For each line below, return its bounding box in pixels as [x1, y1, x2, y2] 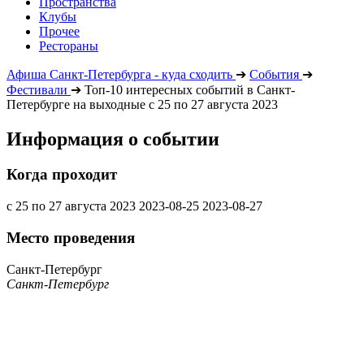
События [249, 67, 299, 81]
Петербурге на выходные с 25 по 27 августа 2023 [6, 97, 278, 111]
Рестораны [39, 38, 98, 53]
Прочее [39, 24, 80, 38]
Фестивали [6, 82, 67, 97]
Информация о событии [6, 128, 219, 149]
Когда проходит [6, 166, 117, 184]
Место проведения [6, 228, 135, 246]
